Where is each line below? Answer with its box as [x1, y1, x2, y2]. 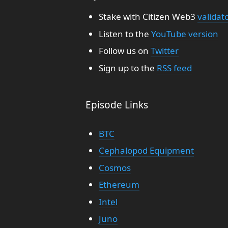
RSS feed [156, 62, 192, 74]
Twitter [150, 45, 179, 56]
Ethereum [98, 179, 139, 190]
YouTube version [151, 27, 218, 40]
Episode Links [85, 98, 148, 111]
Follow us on [98, 45, 151, 56]
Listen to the [98, 27, 151, 40]
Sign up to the [98, 62, 157, 74]
